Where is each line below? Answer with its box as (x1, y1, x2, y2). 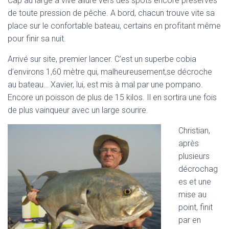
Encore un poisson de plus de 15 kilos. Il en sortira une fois (8, 92, 217, 102)
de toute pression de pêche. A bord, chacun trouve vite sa (8, 8, 215, 18)
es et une (178, 176, 211, 187)
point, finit (178, 202, 213, 212)
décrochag (178, 164, 218, 174)
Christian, (178, 125, 210, 135)
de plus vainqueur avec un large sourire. (8, 105, 148, 115)
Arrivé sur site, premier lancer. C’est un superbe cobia (8, 54, 196, 64)
